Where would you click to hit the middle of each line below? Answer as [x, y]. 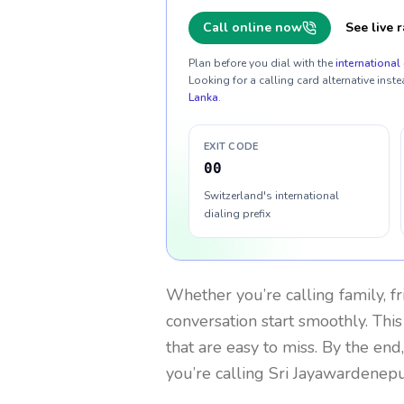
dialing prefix [237, 214]
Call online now [252, 28]
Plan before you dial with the [261, 63]
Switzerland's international [271, 196]
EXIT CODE [231, 147]
